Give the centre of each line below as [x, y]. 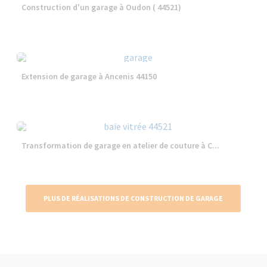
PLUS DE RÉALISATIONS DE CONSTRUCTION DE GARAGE [133, 198]
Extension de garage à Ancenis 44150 [89, 76]
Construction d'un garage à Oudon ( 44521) [102, 7]
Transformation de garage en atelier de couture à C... [121, 145]
